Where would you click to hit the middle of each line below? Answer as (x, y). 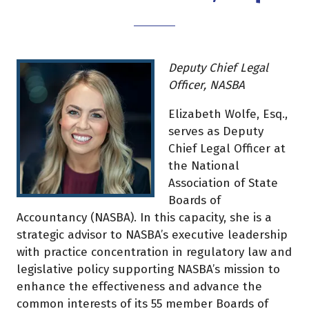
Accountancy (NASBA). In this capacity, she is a (144, 218)
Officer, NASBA (207, 86)
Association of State (223, 183)
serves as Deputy (216, 132)
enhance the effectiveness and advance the (139, 287)
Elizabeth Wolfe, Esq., (228, 114)
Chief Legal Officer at (227, 149)
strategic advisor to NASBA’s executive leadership (152, 235)
